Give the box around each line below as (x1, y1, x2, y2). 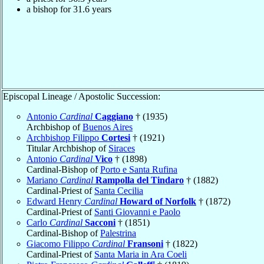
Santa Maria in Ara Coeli (94, 249, 187, 259)
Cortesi (101, 132, 130, 143)
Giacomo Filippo (27, 238, 92, 249)
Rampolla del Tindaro (95, 174, 184, 185)
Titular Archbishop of (27, 143, 108, 153)
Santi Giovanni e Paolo (94, 206, 180, 217)
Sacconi (85, 217, 115, 227)
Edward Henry (27, 196, 84, 206)
